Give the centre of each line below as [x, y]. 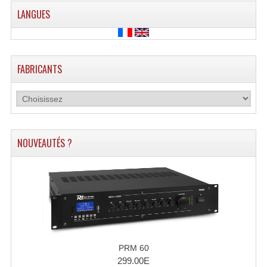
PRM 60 [133, 248]
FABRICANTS [39, 69]
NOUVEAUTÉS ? [44, 143]
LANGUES [33, 14]
